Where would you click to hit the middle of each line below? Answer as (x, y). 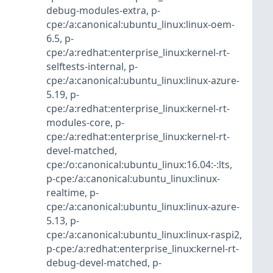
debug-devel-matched (97, 263)
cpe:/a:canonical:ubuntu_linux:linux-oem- (140, 25)
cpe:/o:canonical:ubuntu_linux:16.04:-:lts (138, 165)
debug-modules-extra (96, 11)
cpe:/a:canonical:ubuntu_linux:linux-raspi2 (143, 235)
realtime (66, 193)
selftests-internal (85, 67)
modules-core (78, 123)
